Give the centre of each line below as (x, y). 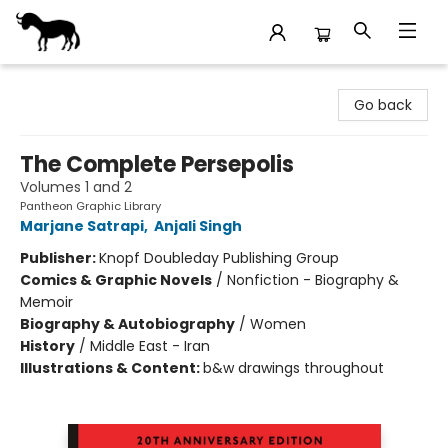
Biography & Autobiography (127, 324)
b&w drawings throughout (293, 368)
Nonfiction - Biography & (313, 280)
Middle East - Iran (150, 346)
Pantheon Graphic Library (90, 206)
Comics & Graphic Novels (116, 280)
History (47, 346)
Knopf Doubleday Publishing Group (219, 258)
